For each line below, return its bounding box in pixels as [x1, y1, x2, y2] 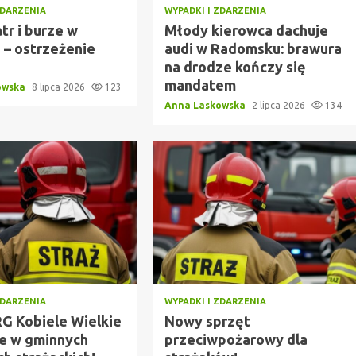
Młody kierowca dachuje [164, 21, 328, 38]
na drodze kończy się [164, 58, 306, 75]
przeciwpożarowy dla [164, 331, 308, 347]
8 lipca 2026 [32, 81, 88, 92]
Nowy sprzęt [164, 312, 250, 329]
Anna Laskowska [164, 99, 248, 110]
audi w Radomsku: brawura [164, 40, 342, 56]
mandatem [164, 76, 236, 93]
